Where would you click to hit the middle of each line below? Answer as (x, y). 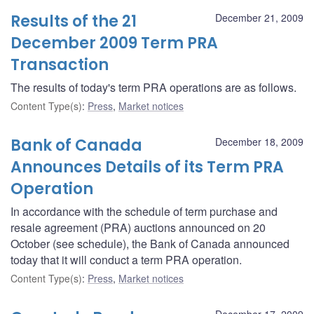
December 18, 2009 (259, 141)
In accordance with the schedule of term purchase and (144, 211)
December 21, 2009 (259, 17)
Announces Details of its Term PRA (147, 167)
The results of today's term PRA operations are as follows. (153, 87)
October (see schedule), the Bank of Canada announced (150, 243)
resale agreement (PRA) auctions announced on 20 (138, 227)
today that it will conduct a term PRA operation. (126, 259)
